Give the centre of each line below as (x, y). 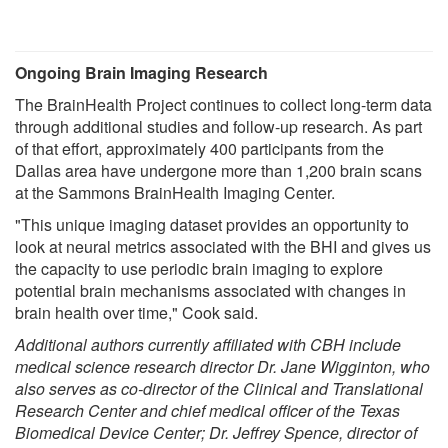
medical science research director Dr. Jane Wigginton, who (222, 367)
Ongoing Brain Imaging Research (141, 73)
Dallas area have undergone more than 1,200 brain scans (218, 171)
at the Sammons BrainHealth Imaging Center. (175, 193)
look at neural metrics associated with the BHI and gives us (223, 247)
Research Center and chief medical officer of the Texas (207, 411)
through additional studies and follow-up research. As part (218, 127)
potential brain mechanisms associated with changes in (210, 291)
